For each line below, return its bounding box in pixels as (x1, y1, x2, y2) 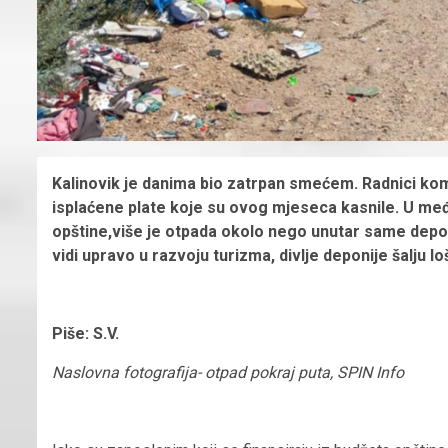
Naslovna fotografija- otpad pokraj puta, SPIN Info (52, 362, 404, 382)
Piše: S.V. (52, 323, 119, 343)
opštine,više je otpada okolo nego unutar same (52, 221, 410, 241)
